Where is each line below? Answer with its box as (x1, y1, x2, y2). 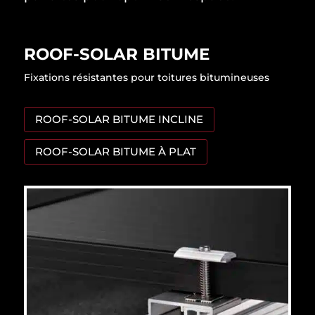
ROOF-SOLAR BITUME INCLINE (34, 112, 203, 127)
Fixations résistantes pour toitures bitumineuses (23, 70, 269, 84)
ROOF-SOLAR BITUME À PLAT (34, 145, 196, 159)
